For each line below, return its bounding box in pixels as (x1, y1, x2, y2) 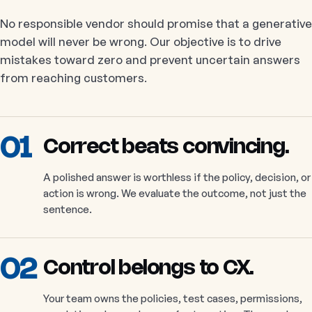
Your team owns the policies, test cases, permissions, (43, 292, 302, 306)
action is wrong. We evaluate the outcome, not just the (43, 187, 306, 201)
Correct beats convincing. (43, 138, 289, 158)
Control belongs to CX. (43, 259, 254, 279)
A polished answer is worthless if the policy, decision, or (43, 171, 311, 185)
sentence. (43, 203, 92, 217)
